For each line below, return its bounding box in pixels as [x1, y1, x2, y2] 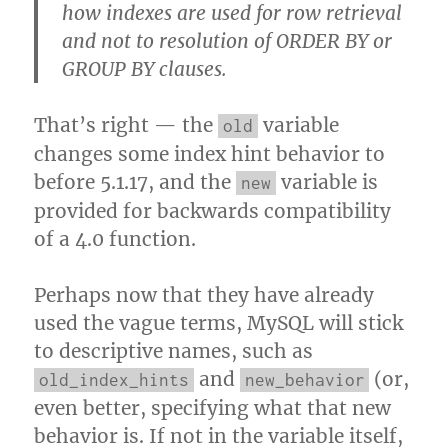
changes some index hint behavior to [34, 142, 386, 166]
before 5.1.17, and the [34, 170, 237, 194]
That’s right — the [34, 113, 219, 137]
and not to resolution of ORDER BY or [62, 29, 393, 53]
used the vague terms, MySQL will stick [34, 311, 404, 335]
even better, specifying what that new [34, 396, 392, 420]
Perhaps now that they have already [34, 283, 375, 307]
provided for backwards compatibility [34, 199, 392, 223]
